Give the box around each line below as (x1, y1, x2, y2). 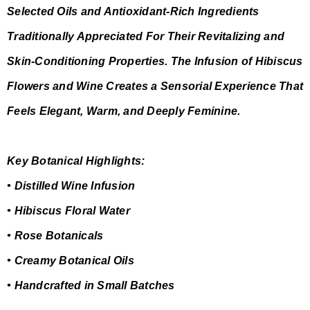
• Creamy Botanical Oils (7, 255, 134, 267)
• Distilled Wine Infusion (7, 180, 136, 192)
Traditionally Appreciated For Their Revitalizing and (7, 30, 284, 43)
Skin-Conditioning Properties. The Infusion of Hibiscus (7, 55, 303, 68)
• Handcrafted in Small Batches (7, 280, 175, 292)
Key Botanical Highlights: (7, 155, 145, 167)
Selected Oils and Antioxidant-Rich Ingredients (7, 6, 259, 18)
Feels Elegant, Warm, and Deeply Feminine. (7, 105, 241, 118)
